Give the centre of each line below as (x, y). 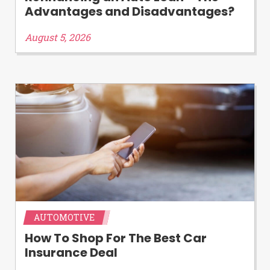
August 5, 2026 (58, 37)
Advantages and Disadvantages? (130, 12)
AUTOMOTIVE (64, 218)
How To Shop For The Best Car (116, 238)
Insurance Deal (71, 253)
